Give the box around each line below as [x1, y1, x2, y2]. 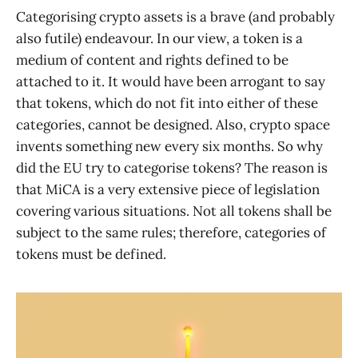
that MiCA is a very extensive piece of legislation [16, 181, 320, 199]
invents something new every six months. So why [16, 137, 323, 156]
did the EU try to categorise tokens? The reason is [16, 159, 328, 177]
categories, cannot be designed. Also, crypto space [16, 116, 330, 134]
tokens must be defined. [16, 245, 166, 264]
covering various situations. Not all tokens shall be [16, 202, 332, 221]
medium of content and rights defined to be [16, 51, 288, 70]
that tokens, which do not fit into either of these [16, 94, 318, 113]
